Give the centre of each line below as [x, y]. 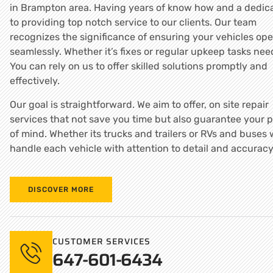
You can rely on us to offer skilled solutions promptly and [139, 66]
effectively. [35, 81]
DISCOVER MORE [61, 190]
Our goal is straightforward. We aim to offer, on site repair [139, 104]
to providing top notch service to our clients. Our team [133, 23]
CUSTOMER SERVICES [101, 242]
